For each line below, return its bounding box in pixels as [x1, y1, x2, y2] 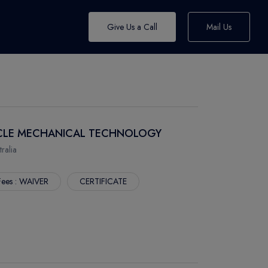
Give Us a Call [107, 21, 157, 33]
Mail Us [206, 21, 232, 33]
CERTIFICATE [80, 175, 127, 187]
